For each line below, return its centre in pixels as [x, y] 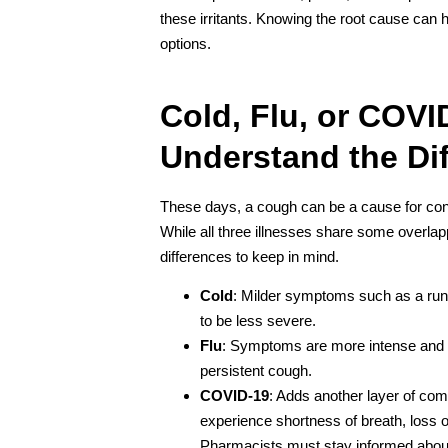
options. [185, 43]
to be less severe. [258, 320]
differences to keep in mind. [249, 256]
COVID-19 [234, 395]
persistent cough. [256, 370]
